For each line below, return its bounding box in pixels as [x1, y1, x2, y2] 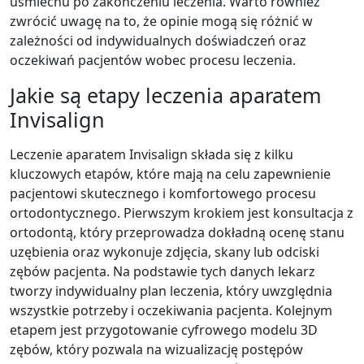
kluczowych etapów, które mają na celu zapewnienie [10, 164, 331, 183]
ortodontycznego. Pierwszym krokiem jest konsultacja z [10, 203, 353, 222]
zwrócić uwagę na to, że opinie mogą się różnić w [10, 11, 313, 30]
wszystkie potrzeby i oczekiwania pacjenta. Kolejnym [10, 301, 332, 319]
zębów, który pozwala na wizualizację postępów [10, 340, 303, 358]
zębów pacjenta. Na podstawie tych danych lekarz [10, 262, 315, 280]
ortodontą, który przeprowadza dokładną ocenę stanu [10, 223, 344, 241]
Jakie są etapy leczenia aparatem [10, 80, 322, 109]
